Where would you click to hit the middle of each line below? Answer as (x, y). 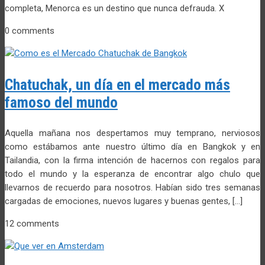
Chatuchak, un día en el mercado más (117, 84)
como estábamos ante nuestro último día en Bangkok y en (132, 146)
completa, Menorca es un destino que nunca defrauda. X (114, 8)
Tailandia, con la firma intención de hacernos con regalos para (132, 160)
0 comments (30, 30)
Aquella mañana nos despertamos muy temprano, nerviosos (132, 133)
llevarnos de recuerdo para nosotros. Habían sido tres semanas (132, 187)
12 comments (32, 223)
